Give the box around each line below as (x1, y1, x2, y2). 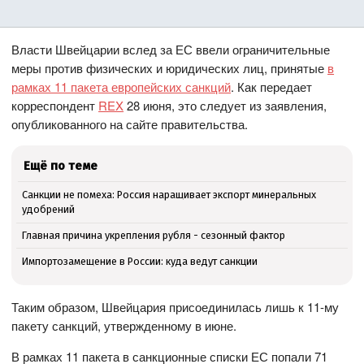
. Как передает (231, 78, 313, 96)
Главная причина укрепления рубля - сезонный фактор (21, 228, 285, 241)
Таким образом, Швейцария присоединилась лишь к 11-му (11, 297, 340, 315)
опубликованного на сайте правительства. (11, 115, 249, 133)
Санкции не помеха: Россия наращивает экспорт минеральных (21, 188, 316, 201)
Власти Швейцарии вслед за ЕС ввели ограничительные (11, 41, 331, 58)
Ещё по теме (24, 158, 98, 174)
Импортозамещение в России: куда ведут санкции (21, 254, 258, 267)
